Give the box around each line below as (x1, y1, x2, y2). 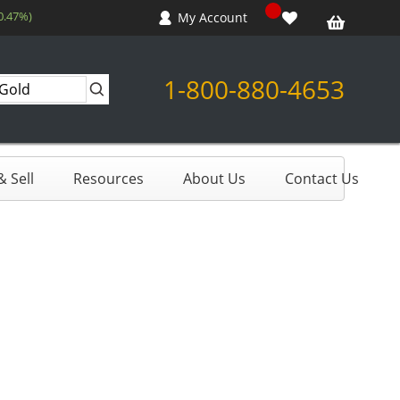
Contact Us (285, 168, 359, 188)
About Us (183, 168, 246, 188)
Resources (73, 168, 144, 188)
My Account (178, 9, 247, 27)
